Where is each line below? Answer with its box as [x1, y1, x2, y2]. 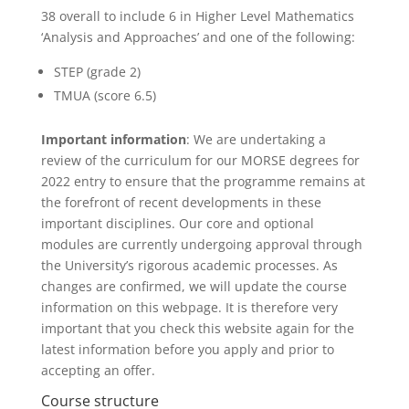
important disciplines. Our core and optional [40, 215, 314, 232]
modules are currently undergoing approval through [40, 236, 362, 253]
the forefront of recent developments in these [40, 194, 321, 211]
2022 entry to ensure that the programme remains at [40, 173, 365, 190]
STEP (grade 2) [53, 63, 141, 80]
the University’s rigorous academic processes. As [40, 257, 338, 274]
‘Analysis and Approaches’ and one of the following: [40, 28, 355, 46]
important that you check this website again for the [40, 320, 354, 337]
